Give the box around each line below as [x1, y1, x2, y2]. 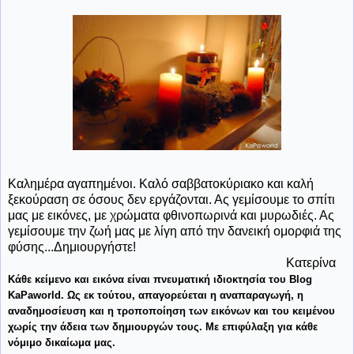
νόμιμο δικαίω [8, 336, 78, 348]
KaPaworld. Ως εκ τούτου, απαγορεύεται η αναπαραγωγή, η [8, 288, 303, 301]
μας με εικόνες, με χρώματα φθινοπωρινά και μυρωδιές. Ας [8, 208, 334, 222]
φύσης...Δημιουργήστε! [8, 239, 136, 254]
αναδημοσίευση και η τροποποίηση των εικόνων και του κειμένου [8, 304, 335, 317]
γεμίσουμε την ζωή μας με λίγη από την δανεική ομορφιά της [8, 224, 341, 238]
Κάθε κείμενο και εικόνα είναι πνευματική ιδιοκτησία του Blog [8, 273, 312, 285]
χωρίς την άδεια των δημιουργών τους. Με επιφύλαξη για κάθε [8, 320, 318, 333]
